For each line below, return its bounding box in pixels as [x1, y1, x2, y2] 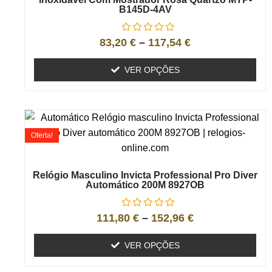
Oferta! [31, 131, 53, 140]
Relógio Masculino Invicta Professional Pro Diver [33, 170, 257, 181]
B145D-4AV [118, 4, 172, 15]
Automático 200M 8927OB [86, 180, 205, 191]
